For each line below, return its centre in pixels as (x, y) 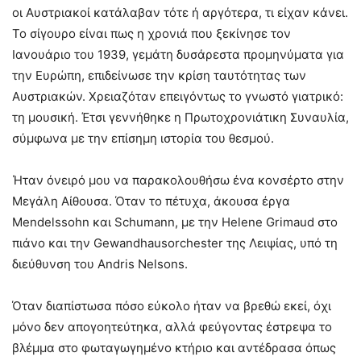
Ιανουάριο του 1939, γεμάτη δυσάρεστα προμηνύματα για (178, 55)
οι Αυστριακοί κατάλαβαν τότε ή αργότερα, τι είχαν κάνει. (180, 13)
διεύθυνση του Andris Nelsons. (100, 264)
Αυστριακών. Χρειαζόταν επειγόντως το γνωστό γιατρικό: (178, 97)
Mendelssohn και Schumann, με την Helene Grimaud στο (175, 222)
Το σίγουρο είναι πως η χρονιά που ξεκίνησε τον (151, 34)
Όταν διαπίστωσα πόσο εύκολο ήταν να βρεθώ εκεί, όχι (172, 306)
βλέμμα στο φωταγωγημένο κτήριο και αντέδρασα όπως (174, 348)
